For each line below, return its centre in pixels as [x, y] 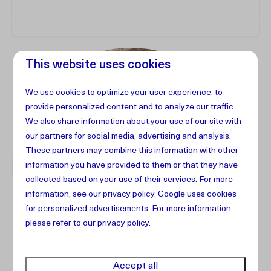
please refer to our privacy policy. [88, 224]
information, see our [64, 194]
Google [172, 194]
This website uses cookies [98, 65]
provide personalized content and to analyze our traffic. [131, 107]
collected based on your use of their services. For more [129, 180]
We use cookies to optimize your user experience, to [124, 93]
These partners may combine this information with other [132, 151]
